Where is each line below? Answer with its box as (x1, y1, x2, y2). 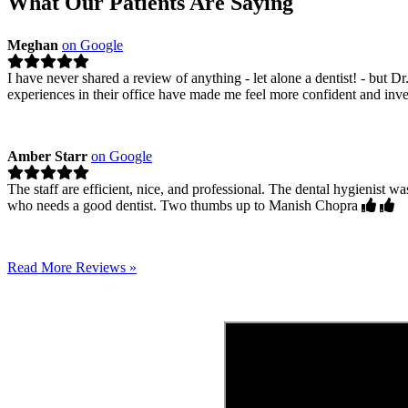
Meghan (7, 36, 58, 53)
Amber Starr (7, 148, 87, 164)
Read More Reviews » (7, 259, 137, 275)
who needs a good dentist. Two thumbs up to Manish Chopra (7, 197, 362, 213)
